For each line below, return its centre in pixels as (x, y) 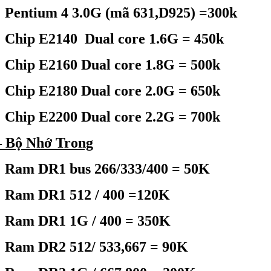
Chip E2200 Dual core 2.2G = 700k (112, 117)
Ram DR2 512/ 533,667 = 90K (96, 247)
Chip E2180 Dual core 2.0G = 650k (112, 91)
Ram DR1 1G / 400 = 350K (87, 221)
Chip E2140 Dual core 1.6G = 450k (114, 39)
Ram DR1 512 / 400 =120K (87, 195)
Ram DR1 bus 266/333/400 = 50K (107, 169)
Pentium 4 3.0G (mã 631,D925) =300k (121, 13)
